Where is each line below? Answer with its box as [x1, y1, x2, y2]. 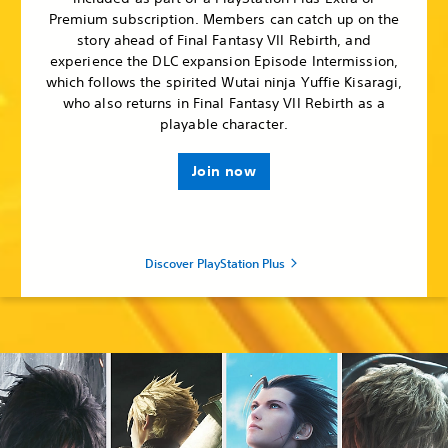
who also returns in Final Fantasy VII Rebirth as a [62, 93, 385, 112]
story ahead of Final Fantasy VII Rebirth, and [77, 30, 371, 49]
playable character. [160, 114, 288, 133]
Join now [192, 161, 256, 180]
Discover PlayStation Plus [145, 254, 285, 271]
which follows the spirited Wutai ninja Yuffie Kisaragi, [45, 72, 403, 91]
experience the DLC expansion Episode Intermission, [49, 51, 398, 70]
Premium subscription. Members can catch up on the [48, 9, 400, 28]
